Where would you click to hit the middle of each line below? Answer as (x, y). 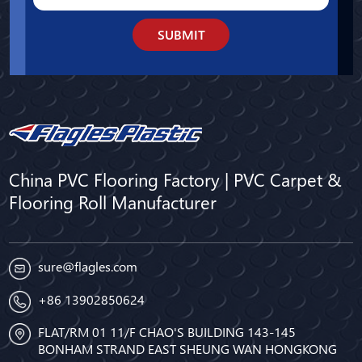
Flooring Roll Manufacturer (113, 202)
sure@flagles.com (88, 266)
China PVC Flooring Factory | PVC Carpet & (176, 180)
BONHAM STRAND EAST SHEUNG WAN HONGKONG (188, 349)
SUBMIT (181, 35)
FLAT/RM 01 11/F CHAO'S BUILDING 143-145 (167, 332)
